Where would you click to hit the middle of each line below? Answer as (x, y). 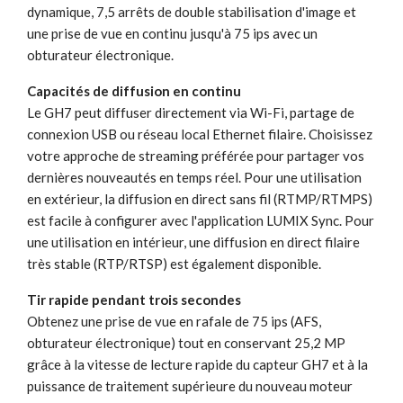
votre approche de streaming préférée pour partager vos (196, 155)
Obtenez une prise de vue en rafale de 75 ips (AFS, (174, 321)
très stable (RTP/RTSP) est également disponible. (174, 263)
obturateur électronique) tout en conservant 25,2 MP (186, 342)
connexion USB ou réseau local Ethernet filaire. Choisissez (200, 134)
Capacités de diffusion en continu (134, 90)
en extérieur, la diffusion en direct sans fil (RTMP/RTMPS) (200, 198)
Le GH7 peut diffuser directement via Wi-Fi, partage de (191, 112)
